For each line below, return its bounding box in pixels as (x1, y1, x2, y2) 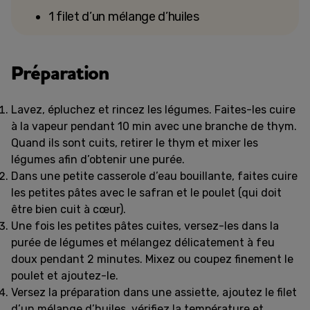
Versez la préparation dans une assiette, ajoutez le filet (11, 286, 297, 299)
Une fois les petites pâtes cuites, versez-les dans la (11, 219, 279, 232)
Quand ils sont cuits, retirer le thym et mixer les (11, 136, 258, 149)
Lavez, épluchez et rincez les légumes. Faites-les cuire (11, 103, 295, 116)
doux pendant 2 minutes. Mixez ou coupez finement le (11, 253, 293, 266)
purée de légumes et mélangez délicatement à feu (11, 236, 275, 249)
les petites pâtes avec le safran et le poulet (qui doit (11, 186, 282, 199)
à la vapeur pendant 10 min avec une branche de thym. (11, 120, 297, 133)
